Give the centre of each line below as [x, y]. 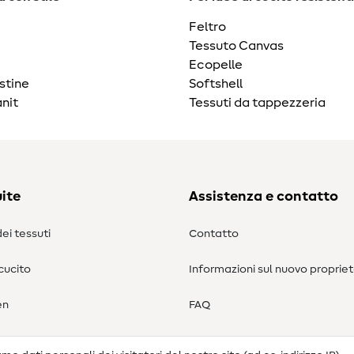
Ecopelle [216, 65]
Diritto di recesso [234, 341]
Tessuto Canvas [236, 46]
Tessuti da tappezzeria [257, 103]
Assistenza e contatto [264, 197]
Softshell [216, 84]
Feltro [207, 27]
